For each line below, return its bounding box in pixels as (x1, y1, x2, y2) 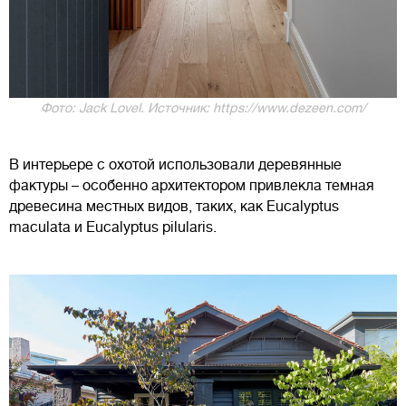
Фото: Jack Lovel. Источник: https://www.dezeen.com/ (40, 100, 366, 115)
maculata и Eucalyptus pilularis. (9, 218, 220, 236)
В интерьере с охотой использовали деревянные (9, 156, 342, 173)
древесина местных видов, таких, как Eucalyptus (9, 198, 339, 215)
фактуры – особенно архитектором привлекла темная (9, 177, 374, 194)
